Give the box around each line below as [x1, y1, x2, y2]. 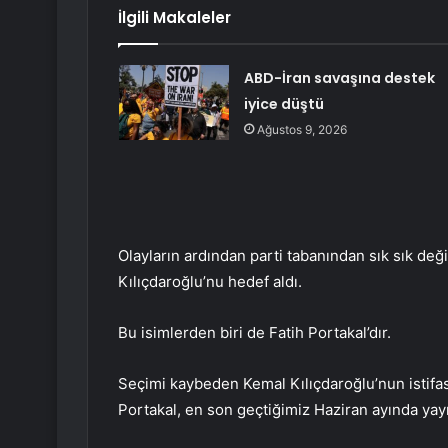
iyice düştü [243, 94, 324, 115]
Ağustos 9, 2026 [256, 122, 347, 138]
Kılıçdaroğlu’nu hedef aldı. [118, 272, 302, 292]
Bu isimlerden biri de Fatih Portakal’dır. [118, 323, 391, 343]
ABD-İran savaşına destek [243, 68, 435, 89]
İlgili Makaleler [118, 7, 231, 29]
